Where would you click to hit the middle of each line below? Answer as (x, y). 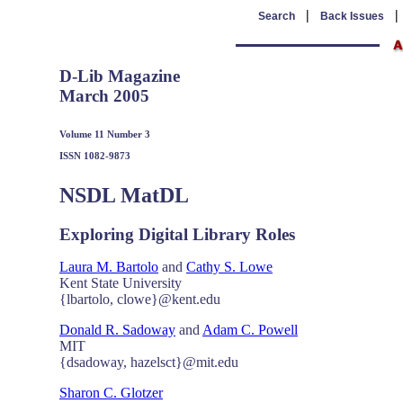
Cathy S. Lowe (229, 267)
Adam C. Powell (250, 330)
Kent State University (121, 283)
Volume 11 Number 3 (105, 134)
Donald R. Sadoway (117, 330)
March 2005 (104, 96)
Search (276, 16)
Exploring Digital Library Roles (177, 234)
